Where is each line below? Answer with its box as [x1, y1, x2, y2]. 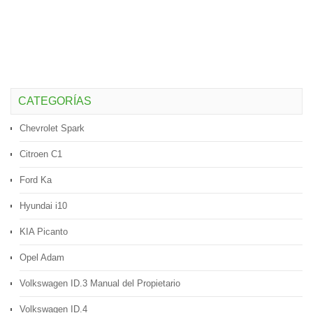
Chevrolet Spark [20, 123, 85, 133]
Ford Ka [20, 175, 52, 185]
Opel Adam [20, 252, 64, 263]
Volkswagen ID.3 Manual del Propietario [20, 278, 180, 289]
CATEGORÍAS [18, 95, 92, 107]
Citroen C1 [20, 149, 62, 159]
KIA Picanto [20, 226, 68, 237]
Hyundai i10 [20, 201, 67, 211]
